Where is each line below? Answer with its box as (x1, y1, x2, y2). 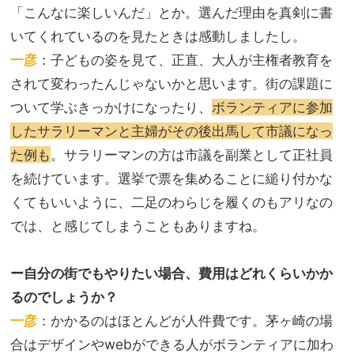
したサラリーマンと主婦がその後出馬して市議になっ (10, 122, 333, 140)
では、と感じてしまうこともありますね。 (10, 217, 265, 235)
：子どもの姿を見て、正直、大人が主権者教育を (37, 51, 333, 69)
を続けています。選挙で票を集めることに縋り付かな (10, 170, 333, 187)
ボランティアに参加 (212, 99, 333, 116)
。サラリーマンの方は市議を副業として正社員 (51, 146, 333, 164)
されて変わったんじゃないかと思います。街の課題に (10, 75, 333, 92)
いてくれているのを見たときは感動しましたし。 (10, 28, 306, 45)
